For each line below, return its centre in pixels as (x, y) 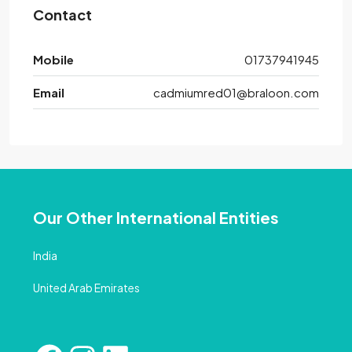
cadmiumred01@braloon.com (236, 93)
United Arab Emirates (86, 288)
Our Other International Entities (156, 218)
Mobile (53, 60)
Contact (62, 15)
